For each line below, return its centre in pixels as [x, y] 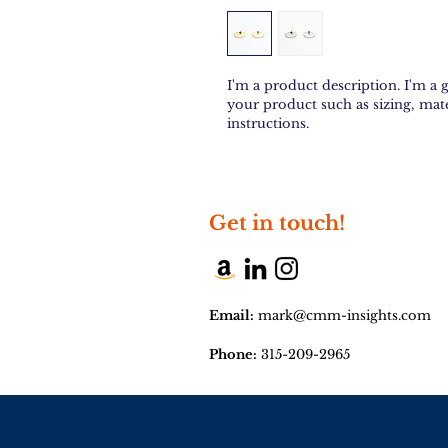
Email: [231, 315]
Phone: [233, 354]
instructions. [268, 123]
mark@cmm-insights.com [344, 315]
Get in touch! [279, 223]
